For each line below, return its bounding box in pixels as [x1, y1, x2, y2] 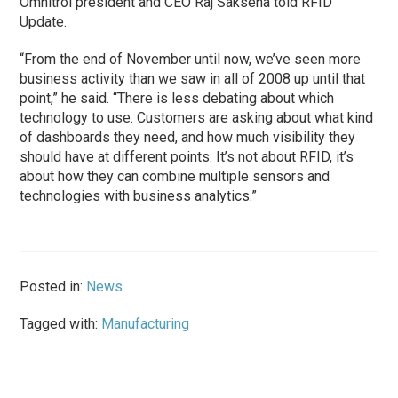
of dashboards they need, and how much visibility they [20, 128, 356, 146]
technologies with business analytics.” [20, 187, 258, 204]
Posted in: [20, 277, 87, 295]
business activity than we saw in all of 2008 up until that [20, 69, 366, 87]
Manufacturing [101, 314, 190, 332]
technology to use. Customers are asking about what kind [20, 108, 374, 126]
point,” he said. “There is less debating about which [20, 89, 335, 107]
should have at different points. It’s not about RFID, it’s [20, 147, 354, 165]
